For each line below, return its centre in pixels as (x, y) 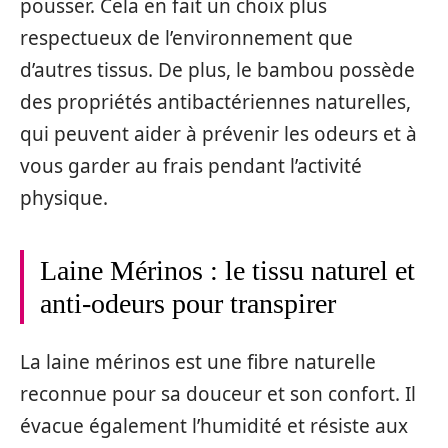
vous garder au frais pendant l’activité (191, 165)
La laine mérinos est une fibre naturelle (198, 362)
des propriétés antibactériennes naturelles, (215, 101)
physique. (64, 197)
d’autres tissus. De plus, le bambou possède (217, 69)
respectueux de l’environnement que (186, 37)
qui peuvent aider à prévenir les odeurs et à (218, 133)
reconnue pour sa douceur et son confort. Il (218, 394)
